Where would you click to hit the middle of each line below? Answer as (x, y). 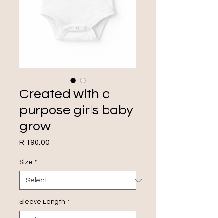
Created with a (65, 94)
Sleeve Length (42, 202)
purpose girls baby (76, 110)
